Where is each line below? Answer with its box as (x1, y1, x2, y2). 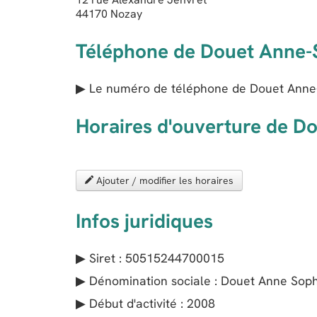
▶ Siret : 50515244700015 (76, 250, 224, 266)
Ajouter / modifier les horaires (93, 174, 234, 187)
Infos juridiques (76, 208, 213, 234)
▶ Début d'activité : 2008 (76, 295, 215, 311)
